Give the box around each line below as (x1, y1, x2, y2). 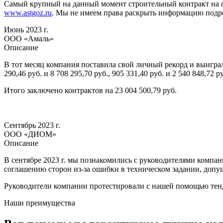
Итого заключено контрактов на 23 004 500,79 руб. (4, 86, 177, 95)
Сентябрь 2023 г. (4, 120, 60, 129)
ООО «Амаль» (4, 34, 54, 43)
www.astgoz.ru (4, 8, 52, 17)
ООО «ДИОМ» (4, 129, 56, 138)
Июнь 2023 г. (4, 25, 48, 34)
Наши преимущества (4, 198, 75, 207)
